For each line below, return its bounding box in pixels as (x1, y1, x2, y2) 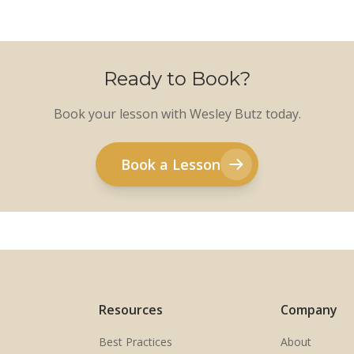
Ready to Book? (103, 67, 251, 90)
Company (281, 301, 338, 318)
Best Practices (98, 334, 172, 349)
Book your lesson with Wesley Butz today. (53, 105, 301, 122)
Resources (98, 301, 163, 318)
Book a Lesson (121, 155, 220, 174)
